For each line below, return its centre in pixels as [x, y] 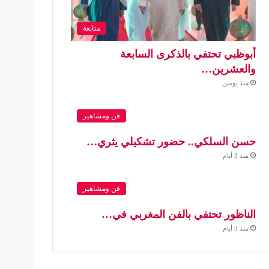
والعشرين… [228, 69]
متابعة [92, 29]
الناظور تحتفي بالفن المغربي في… [178, 215]
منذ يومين [235, 83]
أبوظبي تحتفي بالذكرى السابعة [188, 54]
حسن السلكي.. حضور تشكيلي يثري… [171, 142]
